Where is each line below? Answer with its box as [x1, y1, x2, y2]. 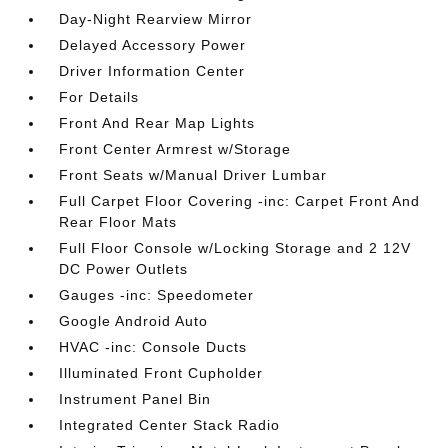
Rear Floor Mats [59, 214, 178, 230]
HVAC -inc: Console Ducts [59, 339, 248, 355]
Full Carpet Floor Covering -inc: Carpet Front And [59, 193, 421, 209]
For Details [59, 89, 140, 105]
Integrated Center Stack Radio [59, 417, 281, 433]
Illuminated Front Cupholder [59, 365, 264, 381]
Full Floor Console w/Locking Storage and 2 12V [59, 240, 412, 256]
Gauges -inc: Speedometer [59, 287, 255, 303]
